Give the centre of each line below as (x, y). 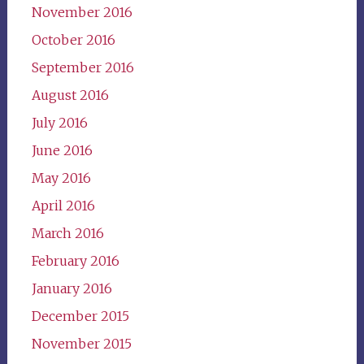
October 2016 (73, 40)
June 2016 (62, 151)
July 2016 (59, 123)
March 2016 (67, 234)
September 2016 (82, 68)
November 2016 (82, 13)
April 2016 (63, 206)
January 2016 (71, 289)
